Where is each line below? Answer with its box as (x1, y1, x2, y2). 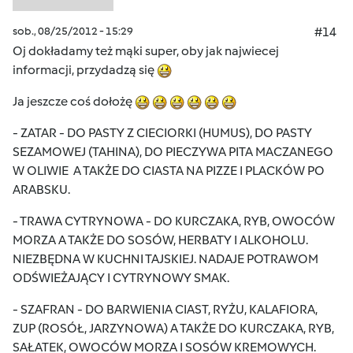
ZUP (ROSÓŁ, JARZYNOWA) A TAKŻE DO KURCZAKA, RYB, (13, 321, 334, 336)
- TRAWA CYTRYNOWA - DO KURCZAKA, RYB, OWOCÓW (13, 214, 335, 229)
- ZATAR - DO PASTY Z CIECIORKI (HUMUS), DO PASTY (13, 125, 312, 140)
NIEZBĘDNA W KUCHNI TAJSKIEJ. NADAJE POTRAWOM (13, 251, 318, 266)
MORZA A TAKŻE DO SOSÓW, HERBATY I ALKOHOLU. (13, 232, 308, 247)
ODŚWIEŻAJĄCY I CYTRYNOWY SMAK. (13, 270, 229, 285)
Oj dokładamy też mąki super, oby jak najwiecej (13, 43, 279, 58)
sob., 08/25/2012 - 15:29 (13, 24, 133, 38)
